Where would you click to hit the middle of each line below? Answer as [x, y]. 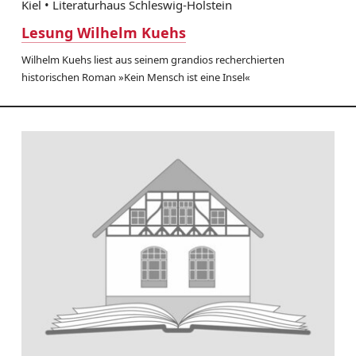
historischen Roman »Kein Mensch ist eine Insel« [135, 77]
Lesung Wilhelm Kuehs [103, 32]
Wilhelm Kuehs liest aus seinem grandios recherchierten [153, 59]
